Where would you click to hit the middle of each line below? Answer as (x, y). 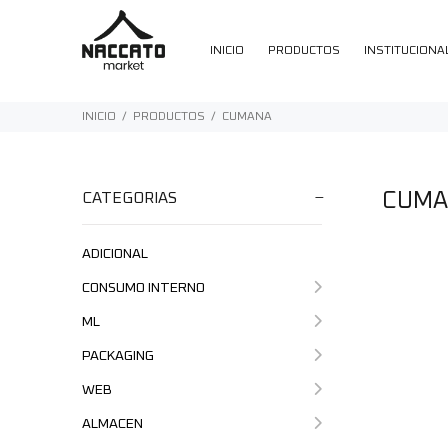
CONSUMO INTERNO (143, 288)
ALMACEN (112, 424)
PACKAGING (118, 356)
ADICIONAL (115, 254)
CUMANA (247, 117)
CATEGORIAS (129, 198)
